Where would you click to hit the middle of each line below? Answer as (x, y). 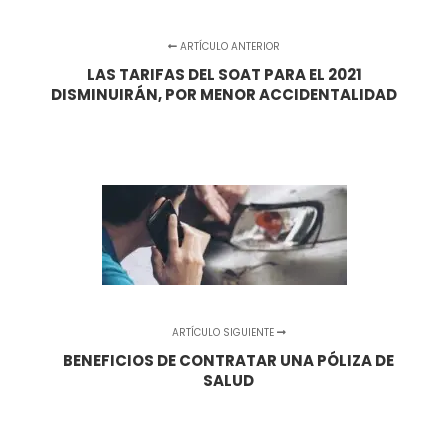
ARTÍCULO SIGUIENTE (224, 333)
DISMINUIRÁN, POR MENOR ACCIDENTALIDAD (224, 95)
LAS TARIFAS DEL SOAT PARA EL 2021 (224, 75)
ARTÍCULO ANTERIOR (228, 47)
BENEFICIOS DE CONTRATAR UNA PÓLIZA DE (229, 361)
